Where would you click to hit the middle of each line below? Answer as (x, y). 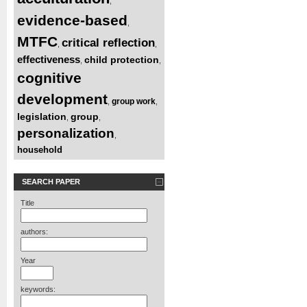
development (62, 99)
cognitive (49, 77)
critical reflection (108, 42)
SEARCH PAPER (51, 181)
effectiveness (49, 59)
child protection (122, 59)
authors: (34, 231)
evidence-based (72, 20)
